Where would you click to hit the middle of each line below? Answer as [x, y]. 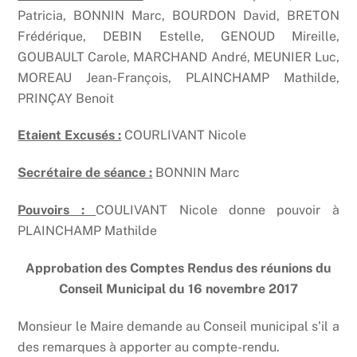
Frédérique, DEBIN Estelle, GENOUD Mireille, [178, 36]
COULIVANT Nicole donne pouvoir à [218, 210]
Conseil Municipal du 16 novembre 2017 [178, 288]
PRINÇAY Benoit [66, 98]
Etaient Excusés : [70, 135]
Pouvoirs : [57, 210]
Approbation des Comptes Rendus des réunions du [178, 268]
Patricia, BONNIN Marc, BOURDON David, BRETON [178, 15]
